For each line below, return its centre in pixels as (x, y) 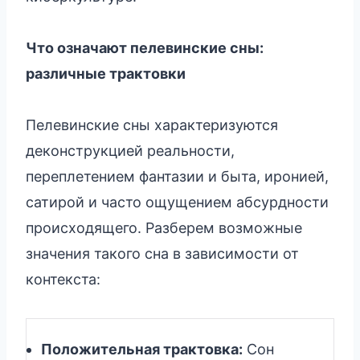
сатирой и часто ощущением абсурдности (177, 202)
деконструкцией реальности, (130, 150)
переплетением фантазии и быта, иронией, (177, 176)
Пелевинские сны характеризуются (152, 125)
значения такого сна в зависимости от (162, 253)
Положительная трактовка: (142, 349)
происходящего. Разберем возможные (164, 227)
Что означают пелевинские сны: (145, 47)
